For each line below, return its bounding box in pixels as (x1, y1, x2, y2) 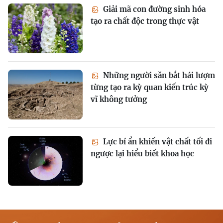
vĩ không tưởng (91, 94, 147, 104)
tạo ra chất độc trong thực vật (91, 16, 199, 26)
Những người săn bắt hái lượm (101, 70, 215, 80)
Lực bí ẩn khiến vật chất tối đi (101, 136, 212, 146)
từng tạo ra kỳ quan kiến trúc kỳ (91, 82, 209, 92)
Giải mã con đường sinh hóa (101, 4, 206, 14)
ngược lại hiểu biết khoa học (91, 148, 194, 158)
